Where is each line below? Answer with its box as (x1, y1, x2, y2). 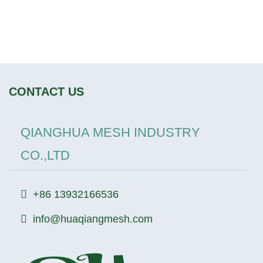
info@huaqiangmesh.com (33, 213, 153, 225)
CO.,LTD (21, 148, 70, 163)
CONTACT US (9, 85, 84, 99)
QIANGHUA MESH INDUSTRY (21, 125, 200, 140)
